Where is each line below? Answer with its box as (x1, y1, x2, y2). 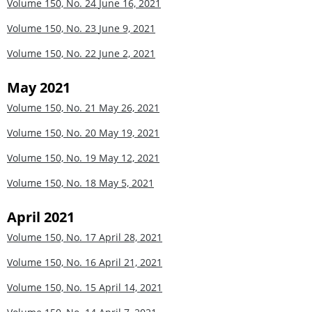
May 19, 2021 (99, 125, 159, 139)
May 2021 (7, 77, 70, 97)
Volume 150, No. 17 (7, 230, 99, 244)
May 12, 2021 (99, 150, 159, 164)
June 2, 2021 (99, 46, 155, 60)
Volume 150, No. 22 (7, 46, 99, 60)
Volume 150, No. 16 (7, 255, 99, 269)
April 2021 (7, 207, 75, 226)
